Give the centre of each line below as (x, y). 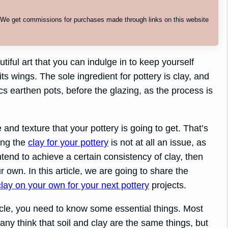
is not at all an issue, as (157, 143)
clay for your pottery (68, 143)
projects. (168, 186)
